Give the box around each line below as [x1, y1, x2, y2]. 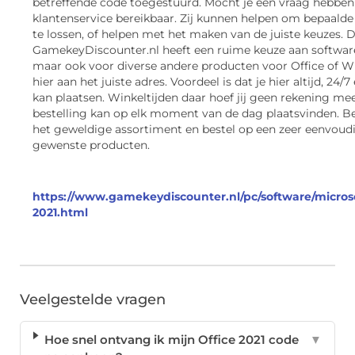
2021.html [32, 206, 88, 219]
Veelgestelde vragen [20, 291, 166, 309]
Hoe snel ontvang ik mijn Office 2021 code [44, 332, 299, 348]
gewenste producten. [32, 139, 153, 152]
